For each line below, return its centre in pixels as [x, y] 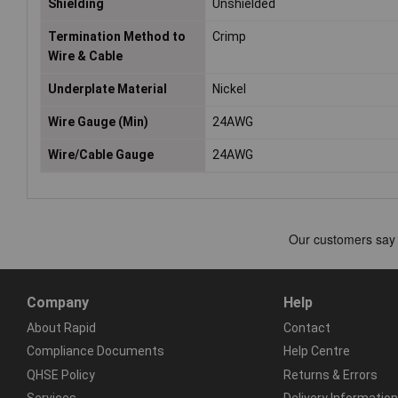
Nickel [230, 89]
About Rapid [61, 328]
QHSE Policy [61, 374]
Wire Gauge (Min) [98, 122]
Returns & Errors [330, 374]
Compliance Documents [96, 351]
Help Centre [316, 351]
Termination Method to [117, 37]
